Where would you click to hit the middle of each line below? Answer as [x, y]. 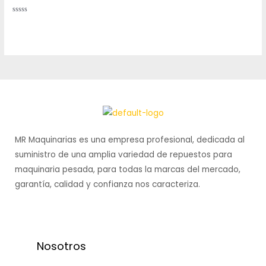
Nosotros [61, 246]
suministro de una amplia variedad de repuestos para [123, 154]
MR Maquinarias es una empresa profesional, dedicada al [130, 140]
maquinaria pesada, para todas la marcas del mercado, [128, 169]
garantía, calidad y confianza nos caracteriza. [109, 184]
